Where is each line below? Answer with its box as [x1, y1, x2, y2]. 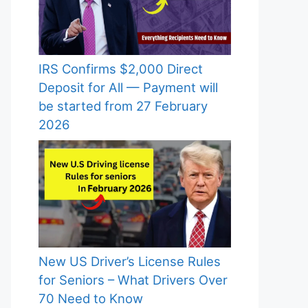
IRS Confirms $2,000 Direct [38, 60, 203, 76]
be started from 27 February [38, 98, 208, 113]
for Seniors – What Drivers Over [38, 272, 228, 288]
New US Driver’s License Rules [38, 254, 221, 269]
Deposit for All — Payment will [38, 79, 218, 95]
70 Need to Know [38, 291, 143, 307]
